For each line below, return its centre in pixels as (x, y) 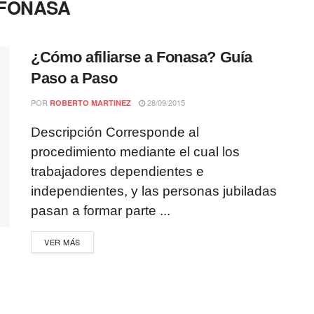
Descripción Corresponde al (115, 132)
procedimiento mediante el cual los (135, 152)
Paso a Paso (74, 78)
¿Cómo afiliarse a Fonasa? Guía (142, 57)
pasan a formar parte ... (101, 211)
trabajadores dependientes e (117, 171)
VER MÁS (62, 242)
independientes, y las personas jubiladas (154, 191)
